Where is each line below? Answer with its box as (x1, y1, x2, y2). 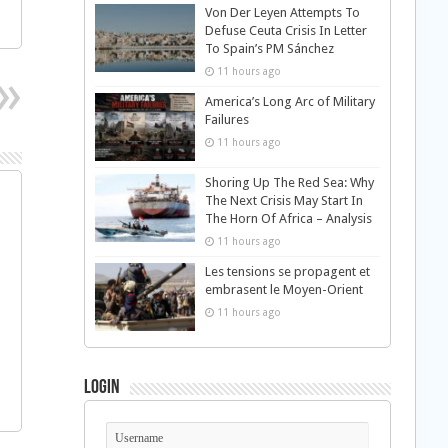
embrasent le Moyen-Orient (204, 282, 363, 298)
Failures (204, 112, 249, 127)
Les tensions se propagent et (204, 264, 370, 280)
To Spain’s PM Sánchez (204, 41, 334, 56)
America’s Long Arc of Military (204, 94, 375, 109)
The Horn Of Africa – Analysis (204, 211, 372, 227)
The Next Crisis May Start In (204, 193, 363, 209)
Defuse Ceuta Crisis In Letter (204, 23, 367, 38)
